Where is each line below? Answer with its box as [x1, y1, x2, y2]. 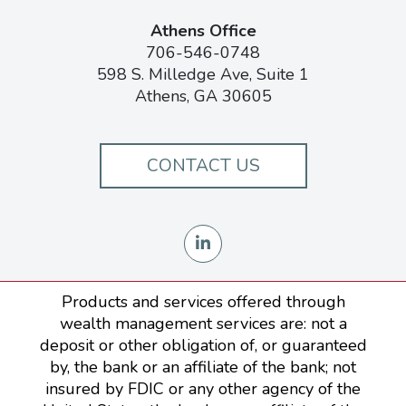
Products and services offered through [61, 291, 345, 314]
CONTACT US [146, 154, 260, 179]
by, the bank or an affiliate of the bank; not [50, 356, 356, 379]
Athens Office [150, 20, 256, 43]
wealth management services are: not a [59, 313, 347, 335]
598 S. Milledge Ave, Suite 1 [97, 63, 309, 86]
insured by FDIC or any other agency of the [45, 378, 361, 401]
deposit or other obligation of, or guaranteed [39, 334, 367, 357]
